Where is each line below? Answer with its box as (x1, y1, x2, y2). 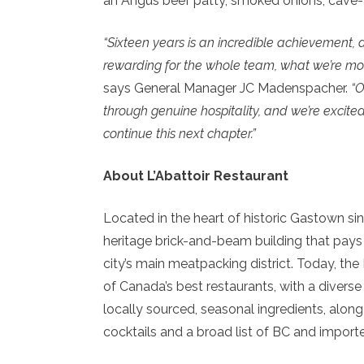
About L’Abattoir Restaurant (103, 168, 288, 184)
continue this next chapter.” (103, 126, 256, 142)
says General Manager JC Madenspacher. (103, 80, 348, 97)
